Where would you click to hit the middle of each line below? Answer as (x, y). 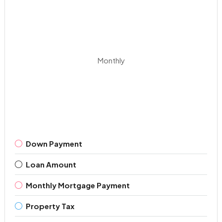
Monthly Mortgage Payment (78, 185)
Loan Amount (51, 165)
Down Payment (54, 144)
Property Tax (50, 206)
